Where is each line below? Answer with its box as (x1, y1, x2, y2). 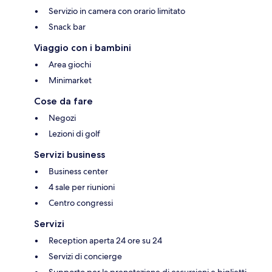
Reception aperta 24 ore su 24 (49, 234, 162, 246)
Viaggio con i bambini (34, 41, 131, 53)
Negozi (49, 112, 76, 123)
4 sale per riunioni (49, 181, 115, 192)
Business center (49, 165, 108, 177)
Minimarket (49, 74, 92, 86)
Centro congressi (49, 197, 113, 208)
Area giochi (49, 58, 91, 70)
